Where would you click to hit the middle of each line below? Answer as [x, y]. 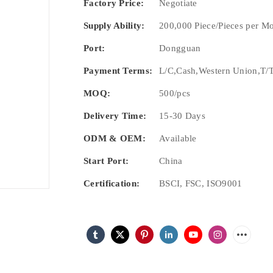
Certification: [112, 183]
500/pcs [175, 93]
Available [178, 138]
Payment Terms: [118, 70]
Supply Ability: [114, 25]
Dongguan [180, 48]
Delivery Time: [115, 115]
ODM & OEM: [115, 138]
